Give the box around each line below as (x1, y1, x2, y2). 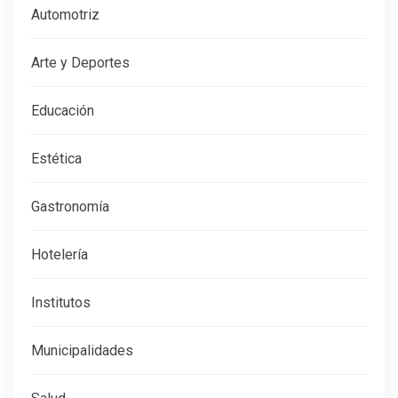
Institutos (31, 293, 91, 311)
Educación (31, 101, 94, 119)
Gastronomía (31, 197, 109, 215)
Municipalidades (31, 341, 133, 359)
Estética (31, 149, 82, 167)
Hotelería (31, 245, 88, 263)
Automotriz (31, 5, 99, 23)
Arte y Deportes (31, 53, 130, 71)
